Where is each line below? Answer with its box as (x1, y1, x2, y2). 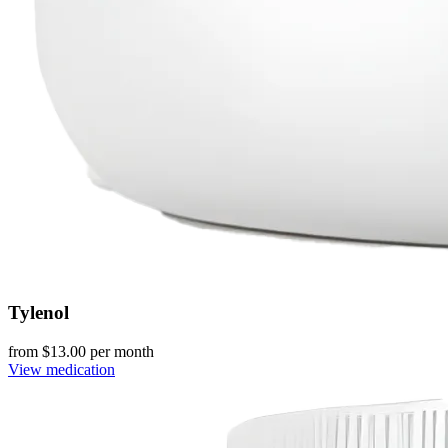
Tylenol (8, 302, 69, 324)
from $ (8, 343, 50, 361)
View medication (8, 361, 115, 379)
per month (86, 343, 154, 361)
